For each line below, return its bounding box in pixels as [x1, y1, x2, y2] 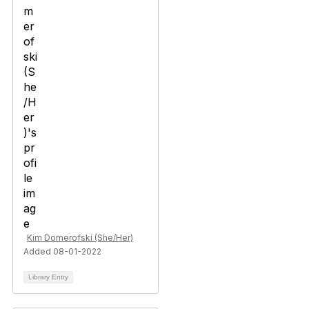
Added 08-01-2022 [23, 246, 101, 257]
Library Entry [28, 273, 68, 281]
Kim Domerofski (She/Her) [27, 232, 133, 243]
